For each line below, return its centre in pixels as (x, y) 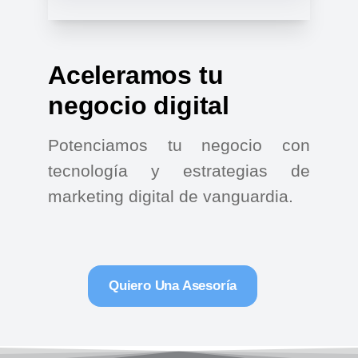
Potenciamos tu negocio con (179, 145)
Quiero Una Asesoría (173, 286)
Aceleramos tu (136, 75)
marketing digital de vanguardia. (171, 196)
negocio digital (139, 105)
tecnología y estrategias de (179, 171)
